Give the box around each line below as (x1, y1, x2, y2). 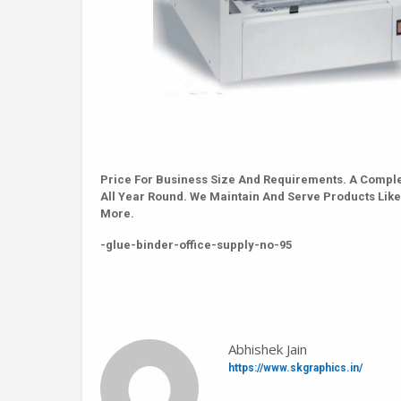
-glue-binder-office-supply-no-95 (100, 238, 292, 252)
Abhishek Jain (227, 340, 307, 358)
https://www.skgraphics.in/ (227, 362, 363, 374)
